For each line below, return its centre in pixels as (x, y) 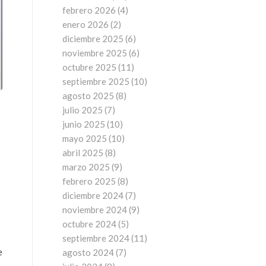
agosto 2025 (88, 96)
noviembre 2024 (95, 210)
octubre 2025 (90, 67)
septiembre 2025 (96, 81)
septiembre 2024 (96, 238)
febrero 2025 (89, 181)
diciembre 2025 (93, 39)
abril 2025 (83, 153)
